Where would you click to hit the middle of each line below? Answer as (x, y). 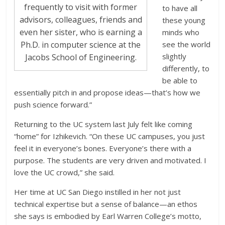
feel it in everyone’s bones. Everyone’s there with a (103, 148)
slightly (175, 56)
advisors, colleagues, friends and (81, 20)
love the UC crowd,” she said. (65, 172)
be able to (180, 80)
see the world (187, 44)
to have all (180, 8)
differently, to (186, 68)
